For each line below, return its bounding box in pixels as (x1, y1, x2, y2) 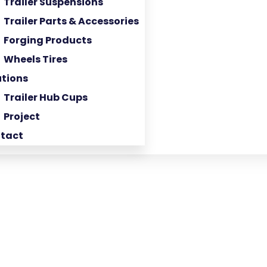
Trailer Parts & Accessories (4, 14, 139, 28)
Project (4, 110, 40, 123)
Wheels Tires (4, 52, 67, 66)
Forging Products (4, 33, 92, 47)
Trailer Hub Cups (4, 91, 88, 104)
